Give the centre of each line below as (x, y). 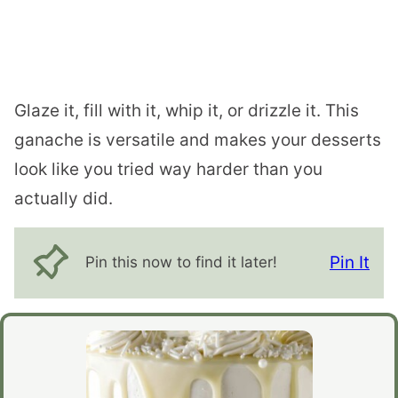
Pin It (350, 263)
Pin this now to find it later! (181, 263)
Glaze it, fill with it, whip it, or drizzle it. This (187, 110)
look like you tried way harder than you (168, 169)
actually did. (64, 198)
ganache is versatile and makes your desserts (198, 139)
